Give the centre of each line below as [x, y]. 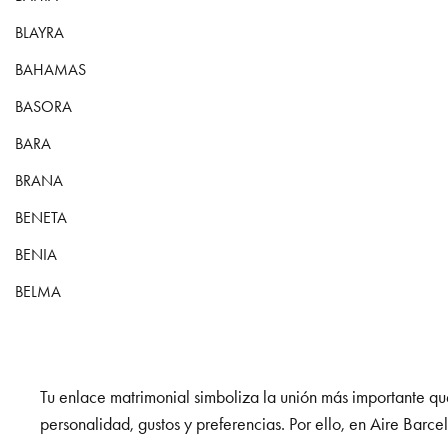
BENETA [41, 217]
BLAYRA [39, 32]
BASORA [43, 106]
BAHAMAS [50, 69]
